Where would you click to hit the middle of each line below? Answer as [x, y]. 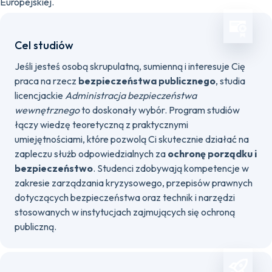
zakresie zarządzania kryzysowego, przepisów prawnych [134, 183]
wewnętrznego [47, 110]
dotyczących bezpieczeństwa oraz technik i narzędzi [125, 197]
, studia [230, 81]
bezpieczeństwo [54, 168]
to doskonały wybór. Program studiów [160, 110]
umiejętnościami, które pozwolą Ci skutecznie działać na [132, 139]
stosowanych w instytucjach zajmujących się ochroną [125, 212]
